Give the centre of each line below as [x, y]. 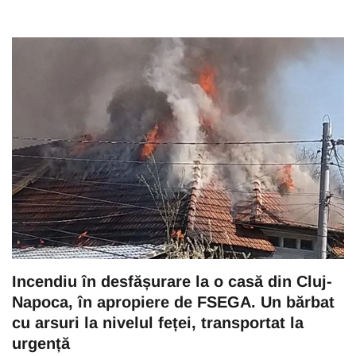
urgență [41, 343]
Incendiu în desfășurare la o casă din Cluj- [172, 281]
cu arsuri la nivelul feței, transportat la [158, 322]
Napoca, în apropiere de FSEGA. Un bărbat [173, 302]
